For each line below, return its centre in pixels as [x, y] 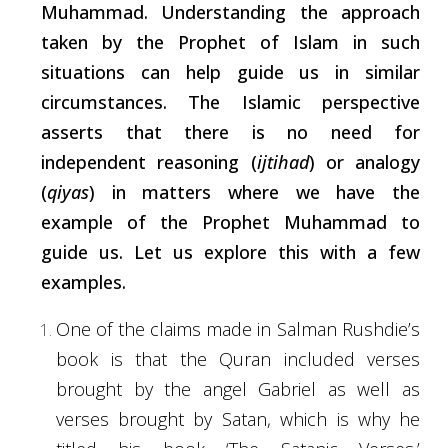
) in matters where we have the [254, 191]
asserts [72, 131]
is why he [374, 418]
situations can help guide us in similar [230, 71]
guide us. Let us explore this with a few [230, 251]
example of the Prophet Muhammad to [230, 221]
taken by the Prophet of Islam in [211, 41]
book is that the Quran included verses [238, 358]
